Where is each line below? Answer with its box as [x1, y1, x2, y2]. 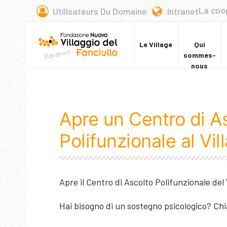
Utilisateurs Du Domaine [53, 6, 147, 17]
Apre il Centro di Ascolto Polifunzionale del [59, 176, 226, 187]
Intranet [167, 6, 199, 17]
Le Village [139, 40, 173, 49]
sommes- [183, 51, 216, 59]
